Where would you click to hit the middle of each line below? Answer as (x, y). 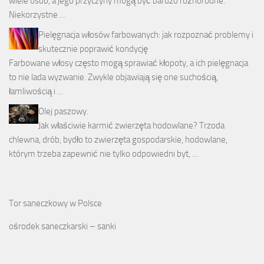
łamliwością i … (36, 91)
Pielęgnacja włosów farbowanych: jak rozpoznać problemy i (146, 34)
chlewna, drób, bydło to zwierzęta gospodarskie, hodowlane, (118, 139)
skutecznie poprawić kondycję (93, 49)
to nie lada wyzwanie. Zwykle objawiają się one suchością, (113, 77)
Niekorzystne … (37, 14)
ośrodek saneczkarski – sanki (62, 226)
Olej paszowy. (63, 111)
